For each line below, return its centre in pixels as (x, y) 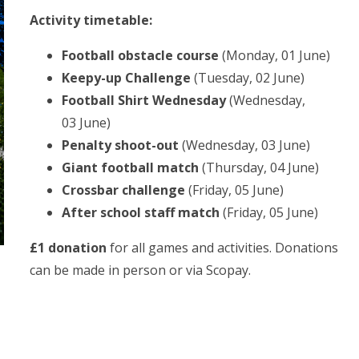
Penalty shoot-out (122, 145)
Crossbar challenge (125, 190)
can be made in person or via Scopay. (141, 270)
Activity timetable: (91, 20)
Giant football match (131, 167)
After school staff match (143, 212)
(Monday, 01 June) (276, 55)
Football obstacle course (142, 55)
